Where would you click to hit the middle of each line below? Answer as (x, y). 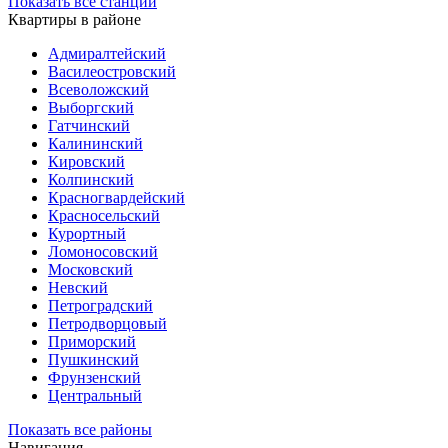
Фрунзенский (94, 378)
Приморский (92, 342)
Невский (78, 288)
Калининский (95, 144)
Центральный (95, 396)
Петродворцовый (107, 324)
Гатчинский (89, 126)
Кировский (86, 162)
